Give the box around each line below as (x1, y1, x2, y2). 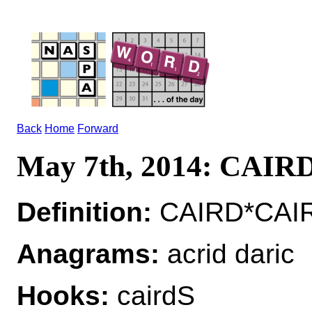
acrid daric (159, 238, 295, 269)
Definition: (17, 196, 152, 227)
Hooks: (17, 280, 109, 311)
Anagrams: (17, 238, 159, 269)
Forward (77, 123, 118, 134)
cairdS (109, 280, 195, 311)
